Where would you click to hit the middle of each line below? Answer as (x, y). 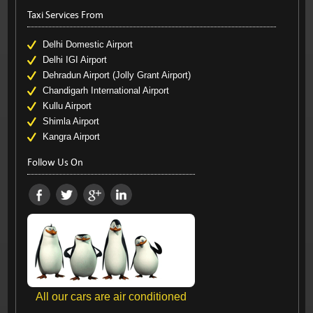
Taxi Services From (65, 15)
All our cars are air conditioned (111, 297)
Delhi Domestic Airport (87, 44)
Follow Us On (55, 162)
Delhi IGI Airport (74, 60)
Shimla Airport (71, 121)
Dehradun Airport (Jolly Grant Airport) (116, 75)
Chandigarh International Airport (105, 90)
